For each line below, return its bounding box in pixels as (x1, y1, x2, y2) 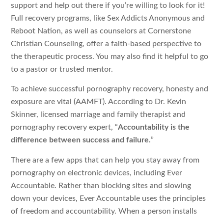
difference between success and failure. (11, 136, 151, 144)
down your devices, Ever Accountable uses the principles (11, 194, 206, 202)
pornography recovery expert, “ (11, 123, 118, 132)
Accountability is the (118, 123, 190, 132)
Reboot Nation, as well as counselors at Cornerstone (11, 27, 192, 35)
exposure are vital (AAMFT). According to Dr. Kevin (11, 98, 187, 106)
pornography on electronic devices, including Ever (11, 168, 183, 177)
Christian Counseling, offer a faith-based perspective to (11, 39, 202, 48)
